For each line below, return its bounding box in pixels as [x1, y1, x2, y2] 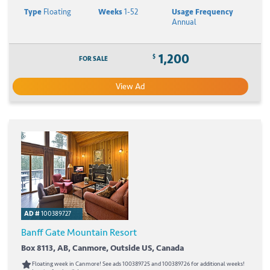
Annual [172, 17, 197, 27]
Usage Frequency [172, 7, 234, 17]
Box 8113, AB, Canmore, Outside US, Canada [21, 242, 184, 253]
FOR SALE [78, 54, 108, 63]
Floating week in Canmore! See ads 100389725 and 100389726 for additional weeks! [32, 260, 245, 268]
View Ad [116, 81, 146, 92]
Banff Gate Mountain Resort [21, 226, 137, 239]
